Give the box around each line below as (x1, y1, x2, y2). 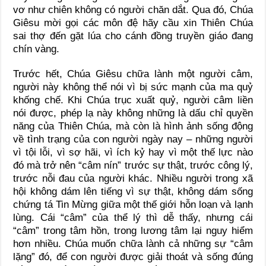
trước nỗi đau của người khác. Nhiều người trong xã (13, 173, 253, 185)
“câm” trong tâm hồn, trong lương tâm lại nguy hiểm (13, 225, 253, 237)
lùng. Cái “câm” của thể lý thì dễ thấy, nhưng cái (13, 212, 253, 224)
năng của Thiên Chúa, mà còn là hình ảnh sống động (13, 121, 253, 132)
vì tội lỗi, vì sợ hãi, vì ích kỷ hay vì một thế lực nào (13, 147, 253, 159)
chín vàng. (13, 43, 60, 55)
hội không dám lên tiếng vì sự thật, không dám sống (13, 186, 253, 198)
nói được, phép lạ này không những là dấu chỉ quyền (13, 107, 253, 119)
